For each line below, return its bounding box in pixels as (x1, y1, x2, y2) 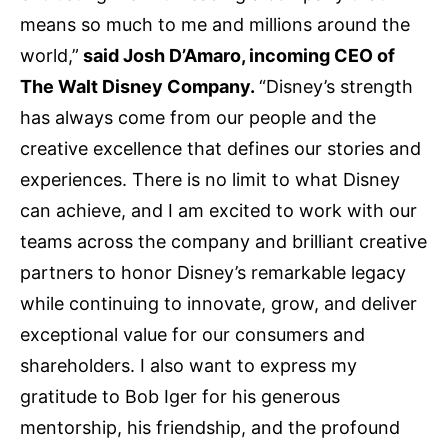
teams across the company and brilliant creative (20, 230, 427, 252)
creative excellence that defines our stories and (20, 137, 421, 159)
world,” (20, 44, 79, 66)
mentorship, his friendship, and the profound (20, 416, 400, 438)
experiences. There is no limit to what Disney (20, 168, 400, 190)
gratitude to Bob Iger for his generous (20, 385, 340, 407)
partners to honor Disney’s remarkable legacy (20, 261, 406, 283)
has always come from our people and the (20, 106, 376, 128)
